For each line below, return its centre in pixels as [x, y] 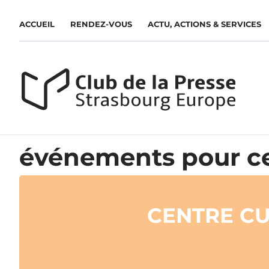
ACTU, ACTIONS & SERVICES [204, 24]
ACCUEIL [37, 24]
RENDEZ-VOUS [101, 24]
